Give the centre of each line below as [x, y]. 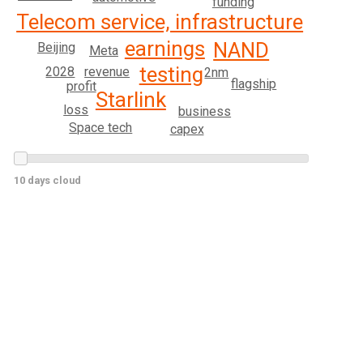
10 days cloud [48, 181]
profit [81, 86]
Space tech [101, 127]
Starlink [130, 99]
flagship [254, 83]
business [205, 111]
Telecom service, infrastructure [160, 21]
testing [171, 74]
